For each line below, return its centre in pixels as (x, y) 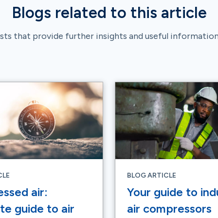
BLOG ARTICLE (152, 175)
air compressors (169, 209)
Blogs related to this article (109, 13)
